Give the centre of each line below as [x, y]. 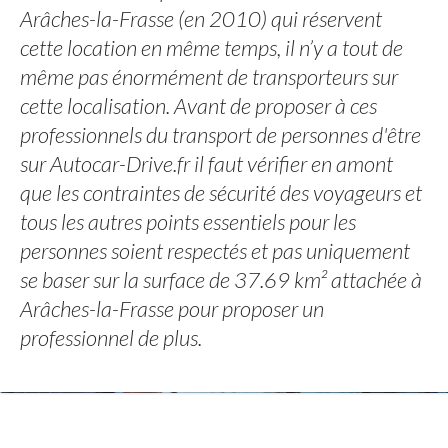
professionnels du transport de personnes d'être [220, 134]
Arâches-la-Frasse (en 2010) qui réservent [201, 18]
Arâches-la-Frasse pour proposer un [172, 308]
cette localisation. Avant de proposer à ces [198, 105]
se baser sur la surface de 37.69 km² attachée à [221, 279]
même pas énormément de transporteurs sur [209, 76]
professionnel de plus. [111, 337]
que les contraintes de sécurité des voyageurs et [221, 192]
